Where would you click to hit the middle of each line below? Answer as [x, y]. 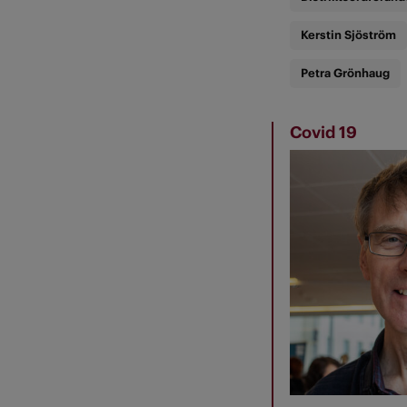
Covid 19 [323, 133]
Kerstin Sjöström [348, 35]
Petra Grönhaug [345, 74]
